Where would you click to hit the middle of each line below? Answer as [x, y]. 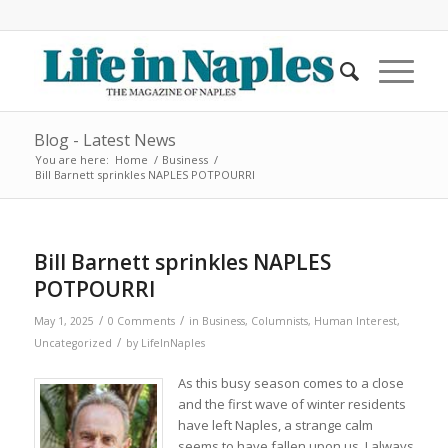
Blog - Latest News [104, 140]
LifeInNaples [172, 343]
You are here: [71, 159]
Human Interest [355, 321]
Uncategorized [72, 343]
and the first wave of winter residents [291, 404]
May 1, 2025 [63, 321]
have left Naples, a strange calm [275, 425]
